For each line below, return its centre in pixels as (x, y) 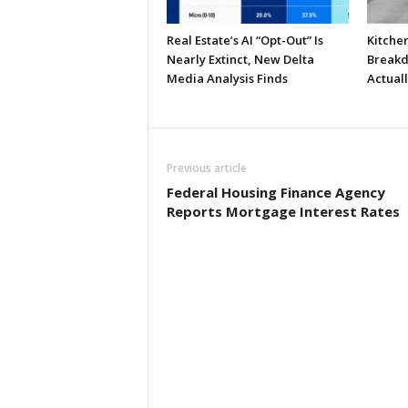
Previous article (206, 168)
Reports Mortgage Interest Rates (283, 211)
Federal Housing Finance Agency (275, 192)
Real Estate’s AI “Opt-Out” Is (245, 40)
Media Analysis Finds (227, 78)
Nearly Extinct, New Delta (240, 59)
